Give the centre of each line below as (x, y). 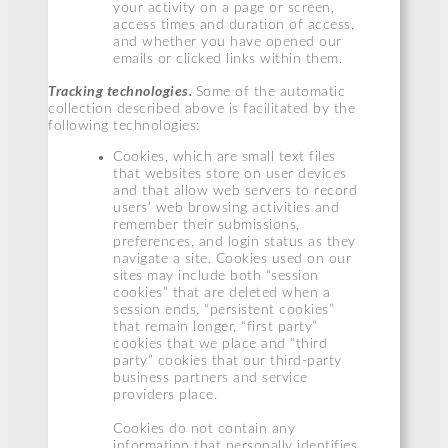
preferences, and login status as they (234, 241)
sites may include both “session (216, 275)
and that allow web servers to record (235, 190)
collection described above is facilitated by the (201, 108)
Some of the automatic (270, 91)
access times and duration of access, (233, 24)
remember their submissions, (206, 224)
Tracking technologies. (120, 90)
